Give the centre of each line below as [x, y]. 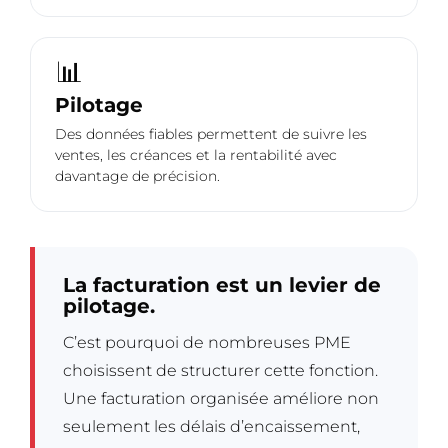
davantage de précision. [137, 176]
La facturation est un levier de [222, 285]
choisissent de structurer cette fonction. [220, 371]
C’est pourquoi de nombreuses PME [207, 343]
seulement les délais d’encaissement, [211, 427]
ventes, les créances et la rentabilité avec [196, 155]
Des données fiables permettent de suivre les [211, 134]
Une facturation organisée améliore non [221, 399]
